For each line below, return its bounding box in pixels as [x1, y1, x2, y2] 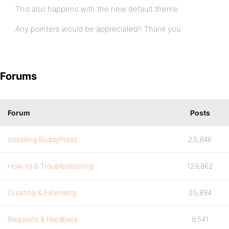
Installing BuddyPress [8, 135, 77, 144]
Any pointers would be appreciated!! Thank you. [15, 24, 183, 34]
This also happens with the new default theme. [15, 4, 180, 14]
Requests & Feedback [8, 215, 78, 223]
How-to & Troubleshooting [8, 162, 93, 170]
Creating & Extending [8, 188, 76, 197]
